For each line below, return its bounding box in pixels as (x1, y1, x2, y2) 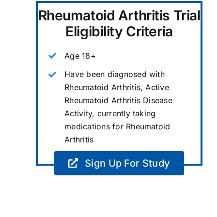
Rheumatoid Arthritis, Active (64, 82, 169, 93)
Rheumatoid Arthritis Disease (64, 95, 172, 106)
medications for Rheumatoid (64, 122, 170, 132)
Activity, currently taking (64, 108, 156, 119)
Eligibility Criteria (65, 23, 173, 40)
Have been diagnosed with (64, 69, 165, 79)
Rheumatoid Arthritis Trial (38, 7, 201, 24)
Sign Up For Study (85, 157, 170, 169)
